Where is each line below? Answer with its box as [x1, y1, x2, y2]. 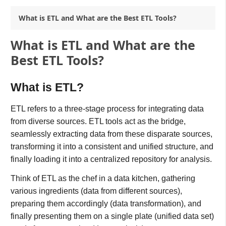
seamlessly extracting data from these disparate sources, [10, 129, 212, 138]
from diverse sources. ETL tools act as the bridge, [10, 117, 186, 126]
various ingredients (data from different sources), [10, 187, 182, 196]
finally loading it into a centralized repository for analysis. [10, 154, 212, 163]
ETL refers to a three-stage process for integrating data [10, 104, 204, 113]
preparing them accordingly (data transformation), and [10, 199, 201, 208]
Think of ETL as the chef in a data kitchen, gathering [10, 174, 195, 183]
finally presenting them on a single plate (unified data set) [10, 212, 214, 221]
